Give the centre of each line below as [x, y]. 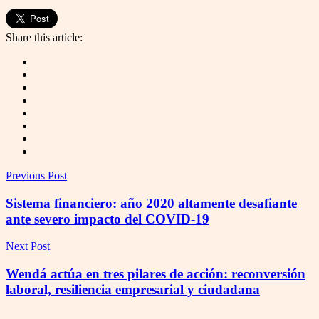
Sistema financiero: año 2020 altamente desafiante [151, 203]
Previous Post [36, 175]
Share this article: [44, 37]
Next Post [28, 246]
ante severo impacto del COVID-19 [108, 219]
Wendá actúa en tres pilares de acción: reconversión [156, 273]
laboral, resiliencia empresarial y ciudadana [133, 289]
